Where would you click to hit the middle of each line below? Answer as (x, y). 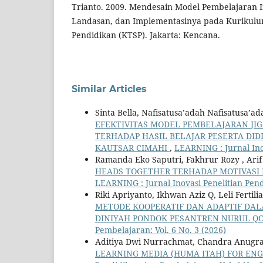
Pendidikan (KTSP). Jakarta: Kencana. (146, 35)
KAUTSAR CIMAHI (132, 148)
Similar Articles (109, 89)
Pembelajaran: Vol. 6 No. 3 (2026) (161, 230)
